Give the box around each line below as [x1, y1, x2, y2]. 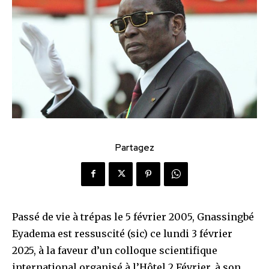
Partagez [115, 141, 154, 154]
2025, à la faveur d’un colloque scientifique [12, 244, 217, 256]
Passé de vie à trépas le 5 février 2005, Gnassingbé [12, 210, 254, 223]
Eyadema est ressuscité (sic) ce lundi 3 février [12, 227, 232, 240]
